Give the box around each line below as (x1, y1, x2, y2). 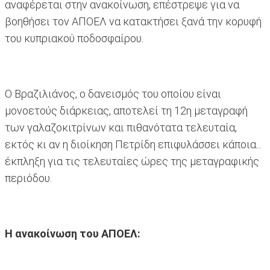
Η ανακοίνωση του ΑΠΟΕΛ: (5, 227, 140, 240)
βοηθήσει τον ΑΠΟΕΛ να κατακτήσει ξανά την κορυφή (5, 15, 262, 28)
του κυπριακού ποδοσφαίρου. (5, 32, 143, 45)
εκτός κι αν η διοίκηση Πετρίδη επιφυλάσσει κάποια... (5, 138, 262, 151)
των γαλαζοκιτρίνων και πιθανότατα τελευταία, (5, 121, 237, 134)
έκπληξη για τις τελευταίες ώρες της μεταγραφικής (5, 155, 259, 168)
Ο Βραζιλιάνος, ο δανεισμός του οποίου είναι (5, 87, 221, 101)
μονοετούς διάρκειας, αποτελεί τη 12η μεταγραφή (5, 104, 248, 118)
